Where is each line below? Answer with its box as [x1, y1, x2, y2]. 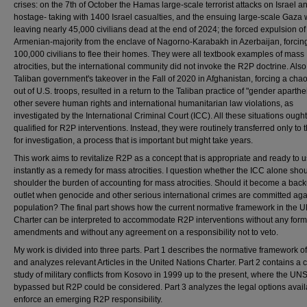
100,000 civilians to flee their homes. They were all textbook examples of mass [14, 49, 304, 59]
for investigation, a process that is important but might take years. [14, 135, 253, 145]
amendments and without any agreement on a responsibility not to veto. [14, 227, 278, 237]
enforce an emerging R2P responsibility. [14, 294, 162, 304]
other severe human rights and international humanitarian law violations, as [14, 98, 293, 108]
